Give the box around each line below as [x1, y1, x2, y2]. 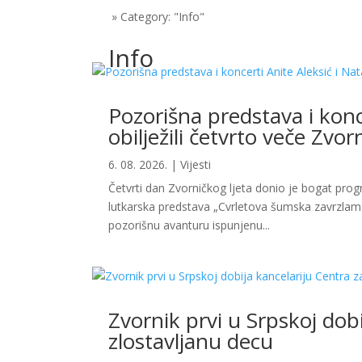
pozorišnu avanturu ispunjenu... [108, 217, 271, 234]
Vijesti [180, 157, 212, 173]
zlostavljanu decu [108, 326, 274, 356]
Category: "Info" [120, 9, 205, 25]
